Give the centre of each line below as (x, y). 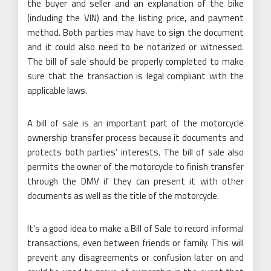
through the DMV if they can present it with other (135, 181)
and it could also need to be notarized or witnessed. (135, 47)
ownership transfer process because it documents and (135, 137)
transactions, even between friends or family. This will (135, 243)
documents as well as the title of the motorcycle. (123, 195)
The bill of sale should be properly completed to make (135, 61)
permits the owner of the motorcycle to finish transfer (135, 166)
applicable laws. (57, 90)
